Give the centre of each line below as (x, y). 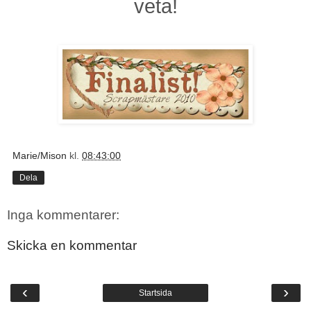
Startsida (155, 293)
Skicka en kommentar (72, 245)
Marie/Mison (40, 156)
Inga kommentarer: (63, 215)
